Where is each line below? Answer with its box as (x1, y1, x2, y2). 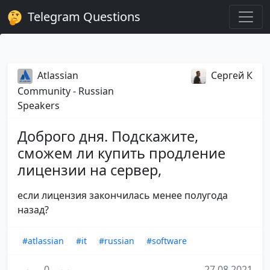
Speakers (17, 99, 60, 113)
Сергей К (211, 69, 253, 82)
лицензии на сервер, (17, 160, 162, 180)
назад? (17, 203, 49, 217)
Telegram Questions (25, 8, 140, 25)
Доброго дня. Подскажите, (17, 127, 198, 146)
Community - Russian (17, 84, 114, 98)
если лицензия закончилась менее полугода (17, 189, 228, 202)
